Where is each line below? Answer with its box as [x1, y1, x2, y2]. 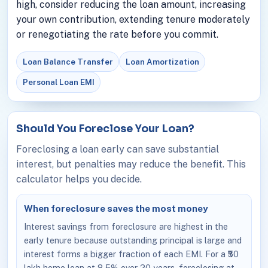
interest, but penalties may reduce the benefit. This [16, 158, 246, 170]
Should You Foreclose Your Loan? [16, 121, 194, 135]
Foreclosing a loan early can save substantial [16, 143, 219, 155]
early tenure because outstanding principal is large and [23, 234, 242, 245]
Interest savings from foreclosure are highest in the [23, 221, 228, 232]
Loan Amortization [125, 56, 199, 66]
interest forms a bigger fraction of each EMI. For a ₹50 [23, 248, 239, 259]
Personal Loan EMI [22, 77, 95, 87]
